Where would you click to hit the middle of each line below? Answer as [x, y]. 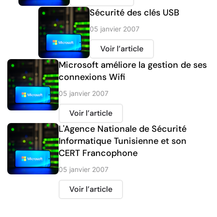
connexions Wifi [92, 77]
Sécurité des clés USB [134, 13]
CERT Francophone [98, 153]
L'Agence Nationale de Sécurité [123, 129]
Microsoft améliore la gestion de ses [133, 65]
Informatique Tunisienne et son [123, 141]
